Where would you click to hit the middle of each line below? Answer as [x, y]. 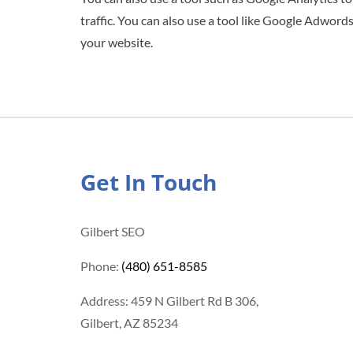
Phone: [101, 266]
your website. [117, 42]
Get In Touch [149, 182]
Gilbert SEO [113, 231]
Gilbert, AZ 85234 [129, 323]
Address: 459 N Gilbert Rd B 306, [169, 301]
